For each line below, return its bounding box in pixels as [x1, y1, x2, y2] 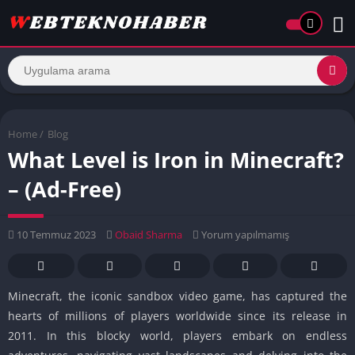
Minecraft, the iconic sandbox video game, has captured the [8, 288, 347, 303]
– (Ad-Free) [8, 174, 121, 204]
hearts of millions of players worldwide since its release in [8, 307, 347, 323]
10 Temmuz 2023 [14, 227, 96, 242]
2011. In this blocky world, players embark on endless [8, 327, 347, 343]
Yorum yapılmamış [199, 227, 289, 242]
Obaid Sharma [115, 227, 182, 242]
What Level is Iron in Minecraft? [8, 144, 344, 174]
